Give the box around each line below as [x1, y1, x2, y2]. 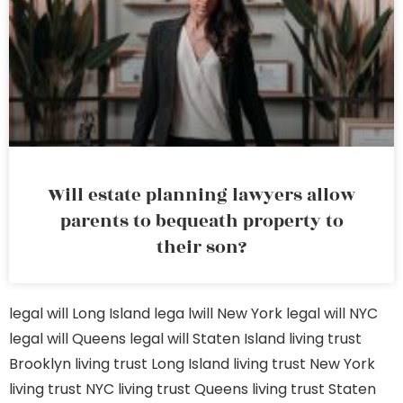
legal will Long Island [9, 303, 150, 324]
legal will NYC [286, 303, 378, 324]
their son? [157, 234, 246, 261]
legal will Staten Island [130, 328, 285, 349]
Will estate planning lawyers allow [48, 182, 355, 209]
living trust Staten [252, 379, 376, 399]
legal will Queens [9, 328, 126, 349]
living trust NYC [9, 379, 114, 399]
